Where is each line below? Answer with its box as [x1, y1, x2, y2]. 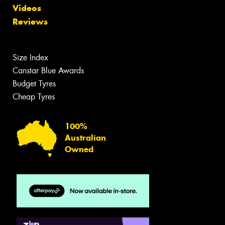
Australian [65, 133, 106, 143]
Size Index [13, 52, 48, 63]
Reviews [13, 16, 48, 27]
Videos [13, 2, 41, 14]
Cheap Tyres [13, 91, 55, 102]
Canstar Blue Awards [13, 65, 84, 76]
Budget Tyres [13, 78, 56, 89]
